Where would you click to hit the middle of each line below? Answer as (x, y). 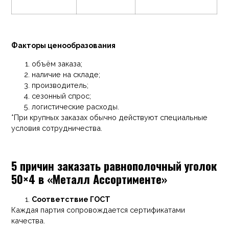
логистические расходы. (76, 106)
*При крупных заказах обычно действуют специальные (110, 117)
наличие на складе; (66, 74)
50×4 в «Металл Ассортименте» (89, 178)
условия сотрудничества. (57, 128)
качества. (28, 220)
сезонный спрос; (62, 96)
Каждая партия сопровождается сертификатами (98, 210)
